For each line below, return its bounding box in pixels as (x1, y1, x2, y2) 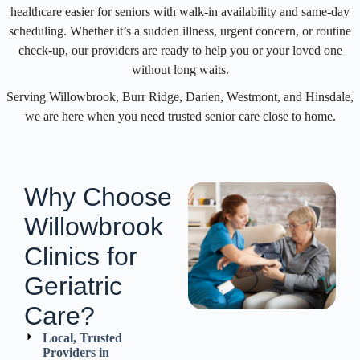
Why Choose (24, 182, 172, 211)
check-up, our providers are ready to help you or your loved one (18, 43, 342, 57)
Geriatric (24, 271, 122, 301)
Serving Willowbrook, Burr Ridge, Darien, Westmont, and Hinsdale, (6, 89, 354, 104)
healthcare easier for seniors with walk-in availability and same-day (10, 4, 350, 18)
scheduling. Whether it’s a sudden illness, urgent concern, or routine (9, 23, 351, 38)
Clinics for (24, 241, 137, 271)
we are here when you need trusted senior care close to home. (24, 108, 336, 123)
